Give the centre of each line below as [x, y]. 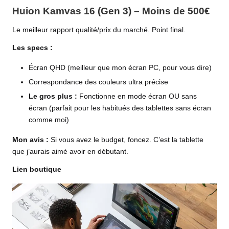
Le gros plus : [53, 97]
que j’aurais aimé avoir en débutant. [70, 152]
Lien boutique [37, 170]
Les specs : [32, 48]
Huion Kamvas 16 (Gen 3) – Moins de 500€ [111, 11]
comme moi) [49, 120]
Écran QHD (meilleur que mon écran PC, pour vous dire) [120, 68]
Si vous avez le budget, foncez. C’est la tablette [126, 140]
